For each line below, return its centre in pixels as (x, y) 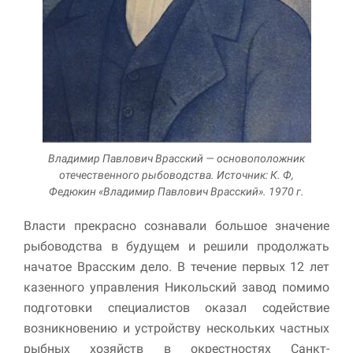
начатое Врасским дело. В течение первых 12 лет (176, 266)
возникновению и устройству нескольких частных (176, 328)
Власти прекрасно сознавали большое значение (176, 225)
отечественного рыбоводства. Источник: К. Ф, (176, 175)
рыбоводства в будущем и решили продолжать (176, 246)
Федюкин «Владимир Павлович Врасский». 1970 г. (176, 191)
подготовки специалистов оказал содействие (176, 307)
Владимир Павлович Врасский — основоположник (176, 158)
